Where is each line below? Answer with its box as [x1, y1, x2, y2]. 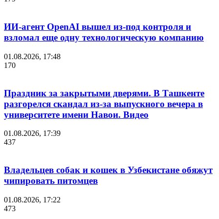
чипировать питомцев [4, 175, 98, 186]
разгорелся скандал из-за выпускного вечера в [4, 98, 203, 109]
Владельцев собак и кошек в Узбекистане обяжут [4, 165, 213, 175]
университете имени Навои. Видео [4, 109, 149, 120]
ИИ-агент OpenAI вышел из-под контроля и [4, 22, 191, 32]
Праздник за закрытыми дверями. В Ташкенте [4, 88, 204, 98]
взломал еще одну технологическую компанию [4, 32, 204, 43]
